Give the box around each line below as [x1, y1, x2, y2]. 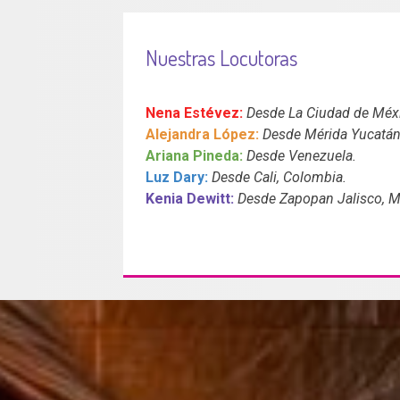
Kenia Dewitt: [146, 190, 235, 207]
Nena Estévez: [146, 104, 244, 121]
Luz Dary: [146, 169, 209, 186]
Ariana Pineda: [146, 147, 244, 164]
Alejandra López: [146, 126, 260, 143]
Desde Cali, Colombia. [212, 169, 347, 186]
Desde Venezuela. [246, 147, 357, 164]
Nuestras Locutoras [146, 44, 298, 71]
